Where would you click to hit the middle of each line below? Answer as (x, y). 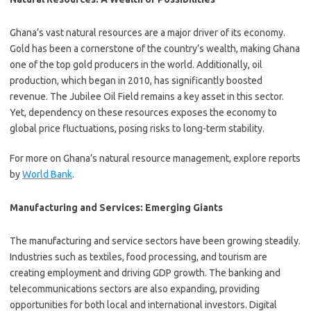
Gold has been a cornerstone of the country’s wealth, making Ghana (155, 49)
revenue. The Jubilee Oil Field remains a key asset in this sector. (147, 96)
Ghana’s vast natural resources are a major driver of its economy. (148, 33)
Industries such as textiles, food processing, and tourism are (138, 257)
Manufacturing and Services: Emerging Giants (116, 208)
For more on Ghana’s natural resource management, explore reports (155, 158)
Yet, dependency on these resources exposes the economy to (143, 112)
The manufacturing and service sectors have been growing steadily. (155, 241)
